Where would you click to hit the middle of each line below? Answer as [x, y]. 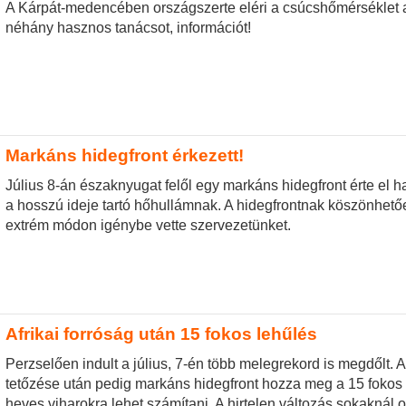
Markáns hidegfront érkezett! [124, 155]
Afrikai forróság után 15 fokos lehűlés [161, 333]
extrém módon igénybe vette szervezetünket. [148, 226]
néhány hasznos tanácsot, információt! [128, 27]
